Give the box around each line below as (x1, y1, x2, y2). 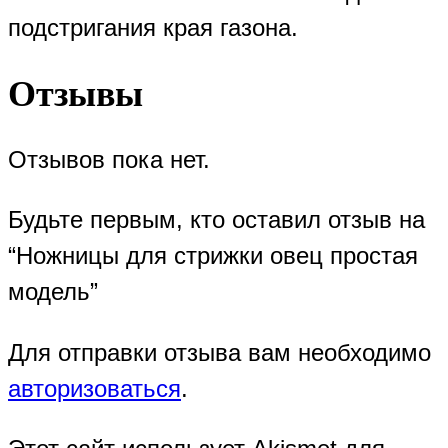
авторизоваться (8, 375, 181, 403)
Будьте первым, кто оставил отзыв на (8, 206, 425, 234)
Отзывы (8, 74, 143, 115)
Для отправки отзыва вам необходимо (8, 339, 431, 367)
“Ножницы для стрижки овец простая (8, 242, 418, 270)
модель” (8, 278, 98, 306)
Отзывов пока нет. (8, 146, 210, 174)
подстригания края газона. (8, 14, 298, 42)
